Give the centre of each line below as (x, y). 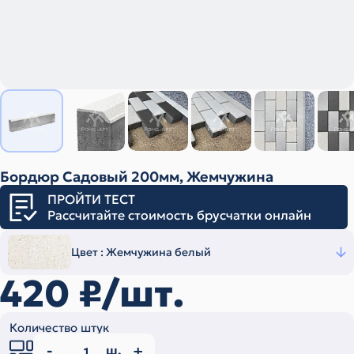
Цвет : (88, 252)
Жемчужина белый (158, 252)
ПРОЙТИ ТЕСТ (91, 200)
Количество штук (59, 328)
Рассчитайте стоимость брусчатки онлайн (179, 215)
